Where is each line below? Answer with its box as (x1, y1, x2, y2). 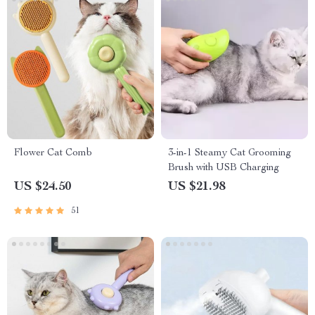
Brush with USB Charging (168, 163, 279, 173)
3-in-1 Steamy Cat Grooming (168, 148, 291, 158)
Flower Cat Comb (14, 148, 92, 158)
